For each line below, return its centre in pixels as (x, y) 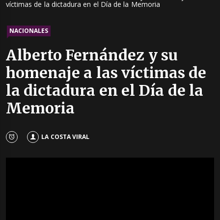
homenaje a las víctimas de (106, 73)
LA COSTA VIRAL (65, 137)
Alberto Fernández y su (92, 55)
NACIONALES (29, 31)
